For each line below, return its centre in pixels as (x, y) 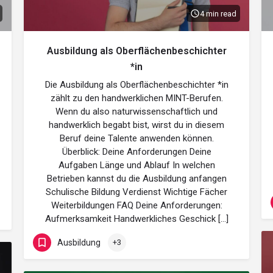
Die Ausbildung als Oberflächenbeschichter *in (136, 85)
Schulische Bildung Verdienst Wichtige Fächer (136, 192)
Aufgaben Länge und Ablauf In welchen (136, 165)
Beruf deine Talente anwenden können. (136, 138)
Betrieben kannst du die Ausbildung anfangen (136, 179)
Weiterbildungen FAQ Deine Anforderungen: (136, 205)
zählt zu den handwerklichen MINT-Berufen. (136, 98)
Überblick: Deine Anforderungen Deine (136, 152)
